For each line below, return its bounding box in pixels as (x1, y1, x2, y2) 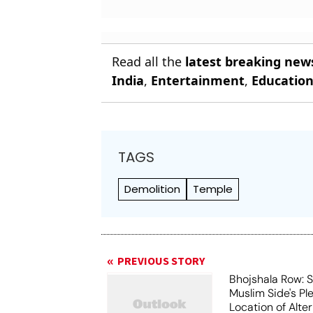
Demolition (124, 182, 181, 196)
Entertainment (151, 72, 245, 89)
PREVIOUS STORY (117, 254, 205, 269)
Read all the (112, 53, 186, 70)
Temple (193, 182, 233, 196)
